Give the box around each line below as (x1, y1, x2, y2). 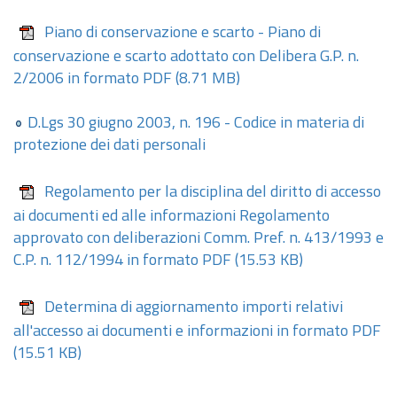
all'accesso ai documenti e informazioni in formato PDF (13, 323, 381, 340)
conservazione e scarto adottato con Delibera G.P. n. (13, 49, 359, 66)
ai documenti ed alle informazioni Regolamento (13, 208, 330, 225)
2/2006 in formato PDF (13, 71, 172, 88)
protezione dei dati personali (13, 137, 206, 154)
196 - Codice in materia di (191, 115, 364, 132)
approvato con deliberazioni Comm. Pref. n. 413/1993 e (13, 230, 384, 247)
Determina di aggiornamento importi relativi (44, 299, 343, 316)
